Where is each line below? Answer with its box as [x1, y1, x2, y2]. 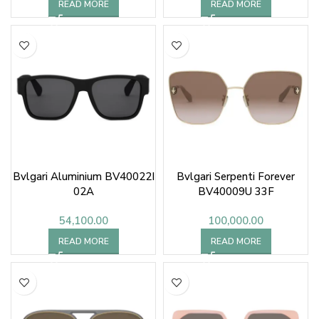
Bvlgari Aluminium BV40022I [12, 169, 155, 184]
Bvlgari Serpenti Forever [177, 169, 295, 184]
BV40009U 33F [197, 184, 274, 199]
